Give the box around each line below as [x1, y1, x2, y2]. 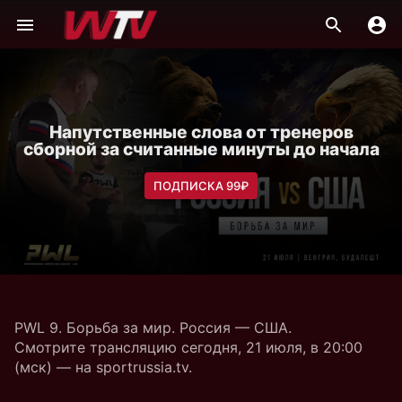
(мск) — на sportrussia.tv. [14, 358, 192, 376]
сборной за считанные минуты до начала [22, 138, 380, 160]
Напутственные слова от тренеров [48, 121, 354, 143]
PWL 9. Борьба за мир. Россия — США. [14, 319, 292, 336]
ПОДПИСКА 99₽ [153, 179, 249, 193]
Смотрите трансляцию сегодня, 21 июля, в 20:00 [14, 338, 363, 356]
